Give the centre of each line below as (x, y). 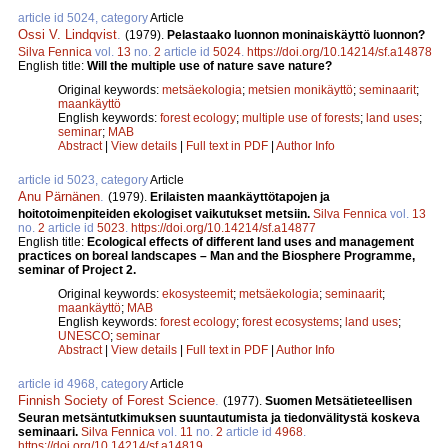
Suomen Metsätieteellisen (338, 400)
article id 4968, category (84, 383)
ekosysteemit (197, 293)
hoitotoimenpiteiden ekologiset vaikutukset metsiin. (165, 213)
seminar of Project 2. (77, 269)
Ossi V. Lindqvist (67, 34)
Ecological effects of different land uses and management (250, 241)
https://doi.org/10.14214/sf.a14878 (339, 51)
